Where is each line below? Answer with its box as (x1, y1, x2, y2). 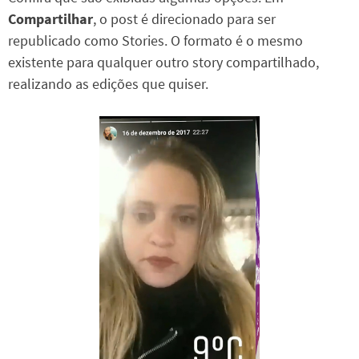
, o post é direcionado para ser (93, 10, 276, 29)
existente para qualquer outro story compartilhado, (8, 53, 319, 72)
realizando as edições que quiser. (8, 75, 208, 94)
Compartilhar (8, 10, 93, 29)
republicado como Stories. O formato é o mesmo (8, 31, 303, 50)
